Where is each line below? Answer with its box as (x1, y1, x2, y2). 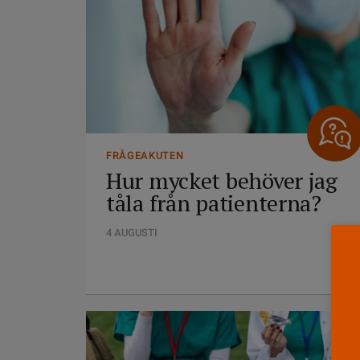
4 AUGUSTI (106, 227, 157, 239)
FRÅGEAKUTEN (106, 149, 184, 162)
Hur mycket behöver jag (106, 166, 337, 195)
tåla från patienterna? (106, 188, 321, 218)
